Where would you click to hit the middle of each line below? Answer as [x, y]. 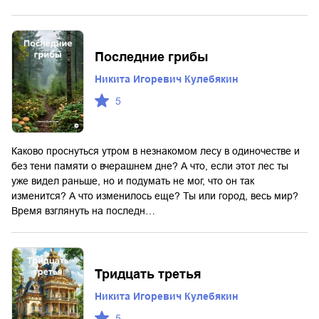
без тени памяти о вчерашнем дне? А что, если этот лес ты [150, 166]
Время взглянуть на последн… [83, 210]
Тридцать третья [148, 274]
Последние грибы [151, 57]
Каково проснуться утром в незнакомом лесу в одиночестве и [156, 151]
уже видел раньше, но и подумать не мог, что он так [133, 181]
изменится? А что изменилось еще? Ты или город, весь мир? [155, 195]
